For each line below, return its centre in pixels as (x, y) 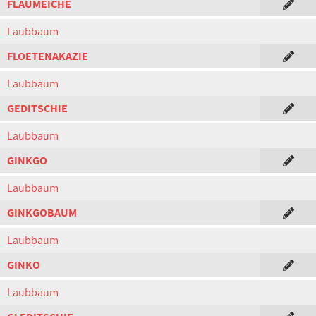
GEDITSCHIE (37, 108)
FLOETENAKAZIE (48, 56)
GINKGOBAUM (42, 213)
